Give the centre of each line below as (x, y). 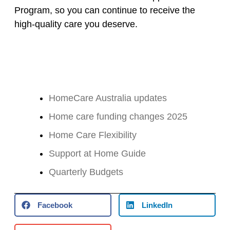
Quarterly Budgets (86, 172)
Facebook (55, 205)
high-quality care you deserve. (76, 24)
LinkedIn (157, 205)
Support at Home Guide (97, 154)
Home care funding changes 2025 (118, 117)
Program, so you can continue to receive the (105, 11)
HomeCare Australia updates (108, 98)
